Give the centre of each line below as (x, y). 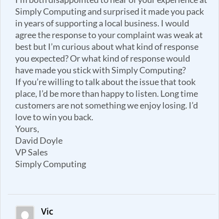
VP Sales (32, 152)
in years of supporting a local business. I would (102, 23)
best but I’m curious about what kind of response (107, 46)
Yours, (27, 129)
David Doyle (39, 140)
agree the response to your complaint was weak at (109, 35)
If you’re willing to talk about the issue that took (105, 82)
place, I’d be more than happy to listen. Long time (107, 93)
